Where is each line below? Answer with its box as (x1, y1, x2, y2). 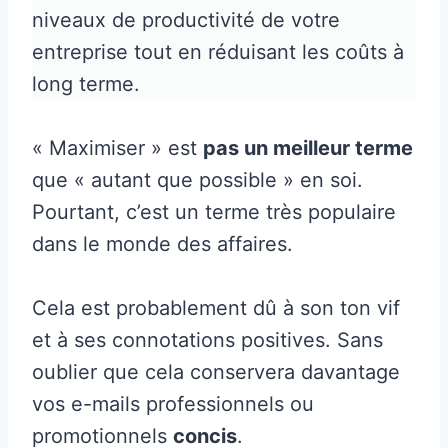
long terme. (32, 71, 140, 96)
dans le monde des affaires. (32, 231, 293, 256)
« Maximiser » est (32, 135, 203, 160)
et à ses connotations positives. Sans (32, 327, 383, 352)
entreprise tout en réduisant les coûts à (32, 39, 404, 64)
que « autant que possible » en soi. (32, 167, 363, 192)
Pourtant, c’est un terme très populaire (32, 199, 396, 224)
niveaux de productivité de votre (32, 7, 340, 32)
